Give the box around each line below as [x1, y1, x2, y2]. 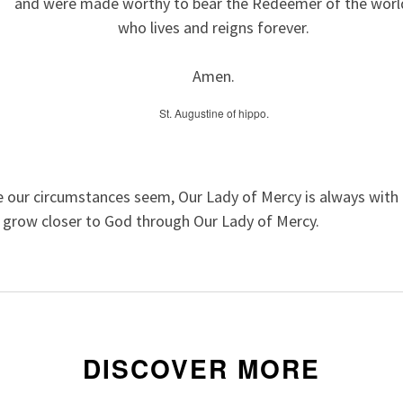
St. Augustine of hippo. [158, 104, 269, 121]
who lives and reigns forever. [118, 16, 309, 38]
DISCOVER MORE [83, 350, 320, 388]
